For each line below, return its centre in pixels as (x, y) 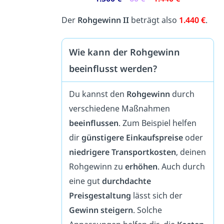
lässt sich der (156, 195)
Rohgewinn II (103, 20)
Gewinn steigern (101, 210)
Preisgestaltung (100, 195)
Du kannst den (97, 94)
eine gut (85, 181)
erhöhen (141, 166)
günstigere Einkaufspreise (132, 137)
